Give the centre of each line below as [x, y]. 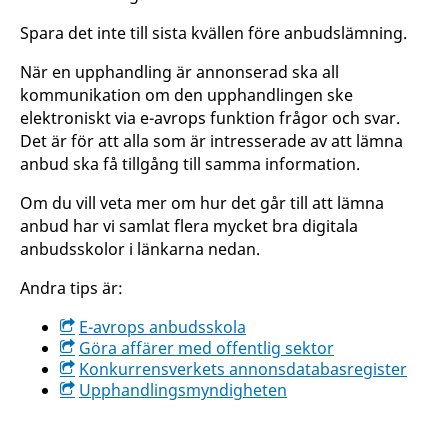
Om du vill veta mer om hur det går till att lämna [202, 203]
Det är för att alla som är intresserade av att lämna [211, 141]
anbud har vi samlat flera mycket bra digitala [189, 226]
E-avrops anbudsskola [162, 327]
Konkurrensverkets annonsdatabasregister [243, 369]
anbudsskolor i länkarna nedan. [140, 249]
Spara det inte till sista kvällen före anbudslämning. [213, 33]
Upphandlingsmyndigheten [183, 390]
